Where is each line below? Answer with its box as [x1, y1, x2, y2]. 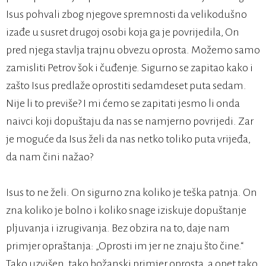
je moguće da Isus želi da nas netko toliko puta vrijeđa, [6, 133, 251, 145]
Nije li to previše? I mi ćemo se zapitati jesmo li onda [6, 97, 240, 110]
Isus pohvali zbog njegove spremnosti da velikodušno [6, 8, 247, 21]
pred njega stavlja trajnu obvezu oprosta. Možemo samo [6, 44, 260, 56]
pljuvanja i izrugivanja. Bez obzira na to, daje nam [6, 222, 230, 235]
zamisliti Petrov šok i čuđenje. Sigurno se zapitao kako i [6, 62, 253, 74]
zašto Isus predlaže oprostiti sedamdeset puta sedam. [6, 80, 246, 92]
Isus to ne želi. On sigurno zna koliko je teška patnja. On [6, 186, 257, 199]
